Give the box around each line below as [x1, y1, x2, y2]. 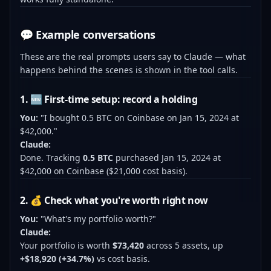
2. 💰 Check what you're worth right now [20, 194, 208, 207]
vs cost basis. [94, 253, 150, 264]
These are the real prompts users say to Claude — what [20, 51, 246, 62]
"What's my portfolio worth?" [38, 213, 156, 224]
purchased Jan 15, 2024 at [113, 152, 221, 163]
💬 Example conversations [20, 27, 155, 42]
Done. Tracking [20, 152, 83, 163]
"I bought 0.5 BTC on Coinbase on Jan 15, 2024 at [38, 112, 239, 123]
